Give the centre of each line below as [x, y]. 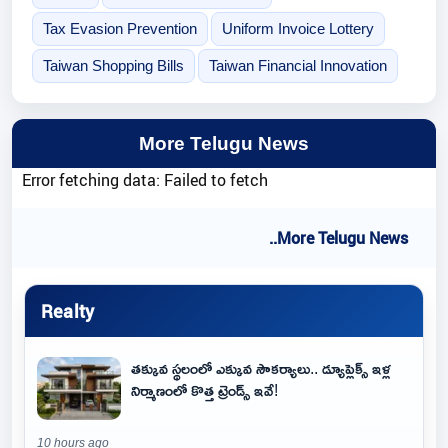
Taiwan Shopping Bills [113, 66]
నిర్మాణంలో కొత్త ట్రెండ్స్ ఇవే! [204, 390]
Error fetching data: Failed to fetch [145, 180]
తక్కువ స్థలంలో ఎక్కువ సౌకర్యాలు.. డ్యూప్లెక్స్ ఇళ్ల [261, 368]
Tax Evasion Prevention [119, 29]
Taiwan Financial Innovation [297, 66]
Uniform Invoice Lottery [297, 29]
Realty [68, 310]
